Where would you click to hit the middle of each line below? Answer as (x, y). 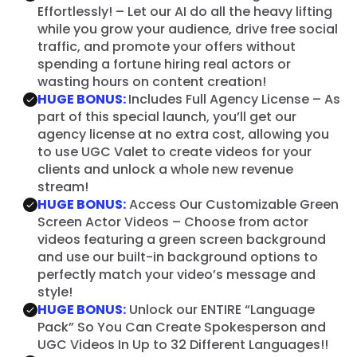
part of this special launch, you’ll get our (167, 116)
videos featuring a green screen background (181, 239)
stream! (63, 186)
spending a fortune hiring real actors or (164, 64)
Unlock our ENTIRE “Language (220, 309)
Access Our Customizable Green (232, 204)
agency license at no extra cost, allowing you (183, 134)
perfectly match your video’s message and (176, 274)
